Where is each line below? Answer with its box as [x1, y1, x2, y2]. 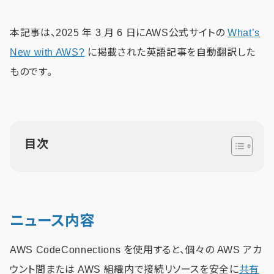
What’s [228, 27, 261, 38]
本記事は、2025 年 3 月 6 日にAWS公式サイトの [10, 27, 228, 38]
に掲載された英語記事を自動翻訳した [84, 46, 256, 57]
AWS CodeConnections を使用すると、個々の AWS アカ [10, 244, 262, 255]
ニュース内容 [10, 212, 94, 229]
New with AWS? [10, 46, 85, 57]
